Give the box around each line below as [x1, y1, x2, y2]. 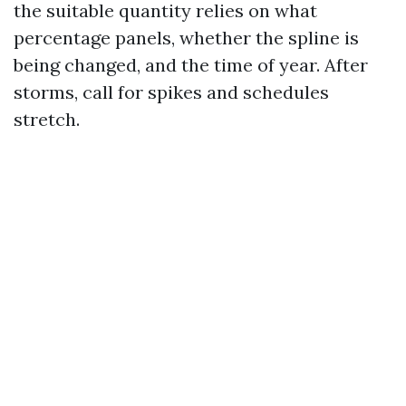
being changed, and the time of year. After [14, 53, 368, 76]
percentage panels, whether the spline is [14, 26, 359, 49]
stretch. [14, 108, 80, 130]
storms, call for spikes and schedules [14, 81, 329, 103]
